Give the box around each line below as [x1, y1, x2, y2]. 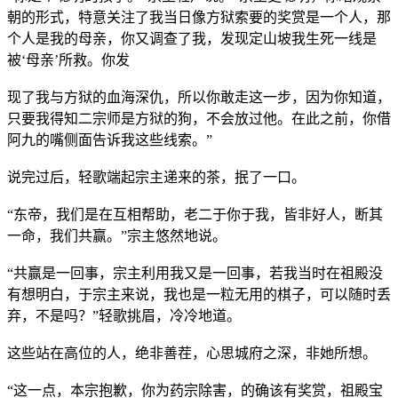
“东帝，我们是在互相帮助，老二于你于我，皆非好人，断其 [7, 206, 383, 222]
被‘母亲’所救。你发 [7, 52, 130, 68]
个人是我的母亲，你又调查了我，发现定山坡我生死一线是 [7, 30, 377, 46]
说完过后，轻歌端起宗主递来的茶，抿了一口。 [7, 169, 306, 185]
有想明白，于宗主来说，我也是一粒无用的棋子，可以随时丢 [7, 286, 391, 302]
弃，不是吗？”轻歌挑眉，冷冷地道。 [7, 307, 241, 323]
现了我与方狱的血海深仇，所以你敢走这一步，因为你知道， [7, 89, 391, 105]
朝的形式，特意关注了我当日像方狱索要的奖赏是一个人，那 [7, 9, 391, 25]
